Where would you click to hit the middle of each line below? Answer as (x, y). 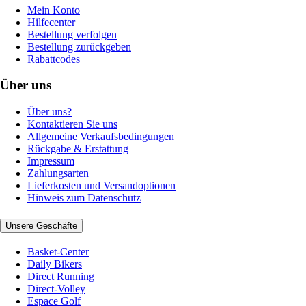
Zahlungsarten (58, 173)
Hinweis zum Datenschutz (84, 198)
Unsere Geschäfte (41, 225)
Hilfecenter (51, 22)
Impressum (51, 161)
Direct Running (61, 276)
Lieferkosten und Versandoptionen (101, 186)
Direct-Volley (56, 288)
